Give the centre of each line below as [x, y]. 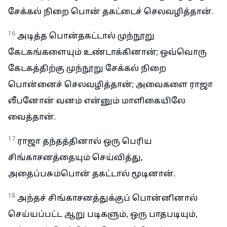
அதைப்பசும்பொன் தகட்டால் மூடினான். [92, 174]
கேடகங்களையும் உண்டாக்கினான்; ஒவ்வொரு [107, 53]
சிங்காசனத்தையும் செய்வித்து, [75, 158]
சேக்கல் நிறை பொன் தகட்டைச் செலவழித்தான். [111, 12]
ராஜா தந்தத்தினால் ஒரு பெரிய [85, 142]
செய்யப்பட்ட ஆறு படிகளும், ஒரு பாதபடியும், [103, 215]
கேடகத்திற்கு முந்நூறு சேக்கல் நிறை [87, 69]
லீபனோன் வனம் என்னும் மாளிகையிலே [97, 101]
